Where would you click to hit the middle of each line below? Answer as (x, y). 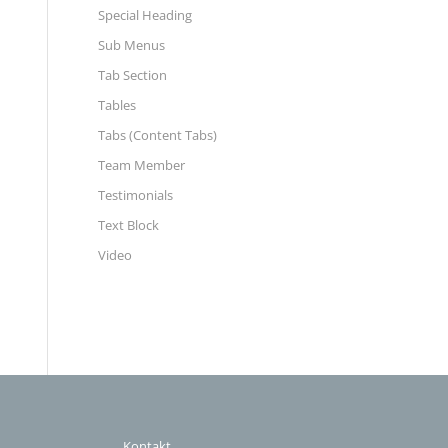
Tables (116, 105)
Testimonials (135, 195)
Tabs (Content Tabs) (157, 135)
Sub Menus (131, 45)
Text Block (128, 225)
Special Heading (144, 15)
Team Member (141, 165)
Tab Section (132, 75)
